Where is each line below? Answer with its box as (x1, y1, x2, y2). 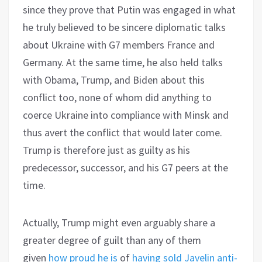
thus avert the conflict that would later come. (23, 125, 222, 139)
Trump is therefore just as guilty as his (23, 143, 190, 157)
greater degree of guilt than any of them (23, 233, 201, 247)
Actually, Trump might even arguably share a (23, 215, 215, 229)
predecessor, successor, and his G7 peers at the (23, 160, 228, 174)
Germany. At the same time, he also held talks (23, 55, 223, 69)
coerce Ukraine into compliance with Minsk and (23, 108, 229, 122)
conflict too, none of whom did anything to (23, 90, 212, 104)
